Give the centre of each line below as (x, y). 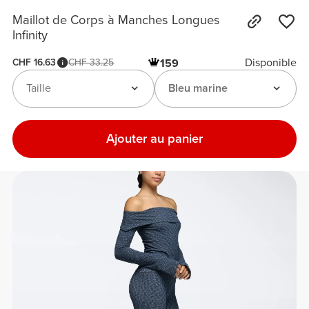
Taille (38, 89)
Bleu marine (198, 89)
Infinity (30, 36)
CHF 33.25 (91, 62)
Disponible (270, 62)
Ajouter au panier (154, 139)
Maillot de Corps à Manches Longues (117, 20)
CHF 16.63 (34, 62)
